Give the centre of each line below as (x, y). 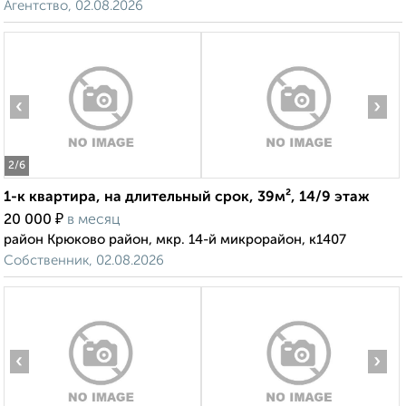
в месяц (94, 221)
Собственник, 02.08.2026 (84, 261)
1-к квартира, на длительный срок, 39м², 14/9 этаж (187, 198)
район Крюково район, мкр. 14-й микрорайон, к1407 (175, 240)
